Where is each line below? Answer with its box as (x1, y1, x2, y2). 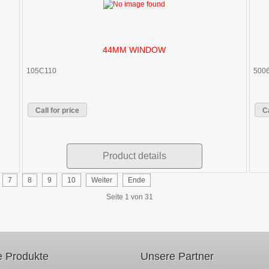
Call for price (35, 106, 80, 115)
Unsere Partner (141, 250, 214, 262)
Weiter (91, 175, 112, 184)
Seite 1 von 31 (106, 192, 153, 201)
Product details (102, 150, 166, 161)
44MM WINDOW (103, 44, 166, 55)
